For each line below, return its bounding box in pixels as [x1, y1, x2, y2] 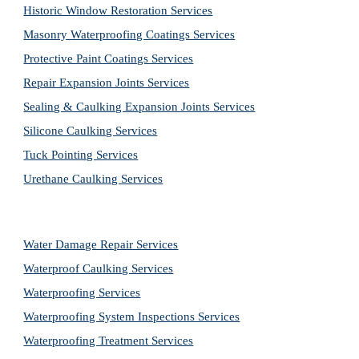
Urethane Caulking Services [23, 172, 163, 185]
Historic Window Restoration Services [23, 4, 213, 17]
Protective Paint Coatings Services [23, 52, 194, 65]
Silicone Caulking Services [23, 124, 158, 137]
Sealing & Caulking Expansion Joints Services [23, 100, 256, 113]
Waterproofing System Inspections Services [23, 310, 240, 323]
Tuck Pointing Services [23, 148, 139, 161]
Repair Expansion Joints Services [23, 76, 190, 89]
